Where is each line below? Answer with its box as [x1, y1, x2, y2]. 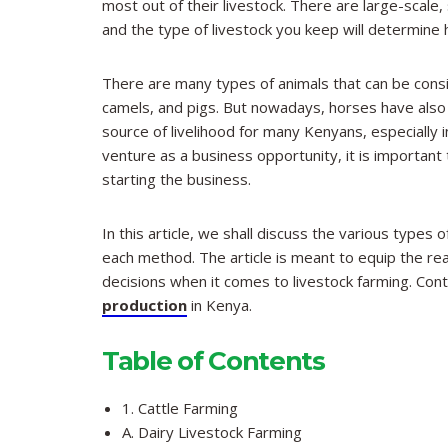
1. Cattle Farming [122, 398, 238, 419]
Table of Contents [102, 345, 325, 378]
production [102, 295, 187, 316]
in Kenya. [187, 295, 252, 316]
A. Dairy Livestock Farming [122, 422, 302, 443]
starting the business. [102, 169, 251, 190]
